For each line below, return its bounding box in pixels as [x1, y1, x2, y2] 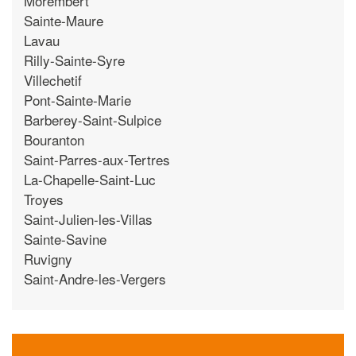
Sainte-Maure [24, 10, 103, 30]
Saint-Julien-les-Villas [24, 208, 153, 229]
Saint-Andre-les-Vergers [24, 268, 166, 288]
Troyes [24, 188, 64, 209]
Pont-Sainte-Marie [24, 89, 131, 110]
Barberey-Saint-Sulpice [24, 109, 161, 130]
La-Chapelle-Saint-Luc [24, 168, 156, 189]
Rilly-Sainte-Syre [24, 49, 125, 70]
